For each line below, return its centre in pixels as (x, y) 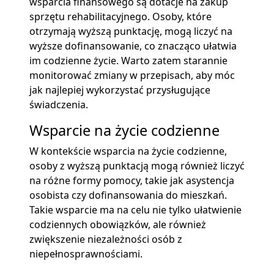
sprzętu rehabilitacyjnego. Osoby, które (120, 16)
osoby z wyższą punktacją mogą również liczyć (137, 165)
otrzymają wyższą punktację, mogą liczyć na (131, 31)
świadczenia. (59, 104)
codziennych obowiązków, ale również (118, 224)
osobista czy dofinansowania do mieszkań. (128, 195)
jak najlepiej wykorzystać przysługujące (120, 90)
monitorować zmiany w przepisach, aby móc (132, 75)
